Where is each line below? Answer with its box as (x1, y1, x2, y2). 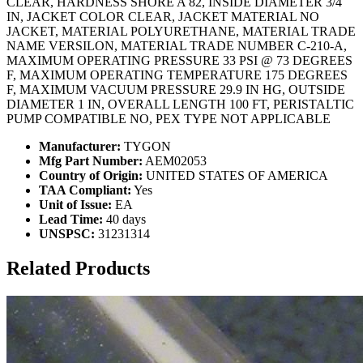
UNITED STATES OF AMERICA (143, 168, 328, 182)
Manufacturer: (39, 139, 121, 153)
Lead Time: (39, 211, 103, 226)
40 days (103, 211, 146, 226)
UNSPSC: (39, 226, 95, 241)
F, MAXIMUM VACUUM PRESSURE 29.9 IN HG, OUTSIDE (6, 82, 345, 96)
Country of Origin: (39, 168, 143, 182)
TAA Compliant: (39, 182, 131, 197)
